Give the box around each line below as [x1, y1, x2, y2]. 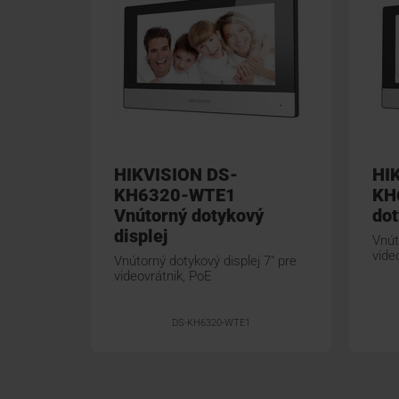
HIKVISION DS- [114, 164, 238, 185]
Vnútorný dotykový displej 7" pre [114, 253, 297, 269]
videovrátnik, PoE [114, 268, 212, 284]
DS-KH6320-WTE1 [172, 317, 250, 329]
